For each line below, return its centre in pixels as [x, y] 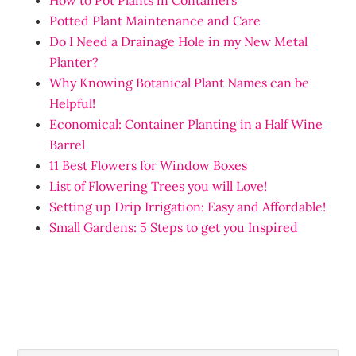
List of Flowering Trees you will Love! [159, 186]
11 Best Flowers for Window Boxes [149, 165]
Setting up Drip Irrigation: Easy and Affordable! [188, 207]
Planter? [74, 62]
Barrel [68, 145]
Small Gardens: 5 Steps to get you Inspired [174, 227]
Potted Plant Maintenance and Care [155, 21]
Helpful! [73, 103]
